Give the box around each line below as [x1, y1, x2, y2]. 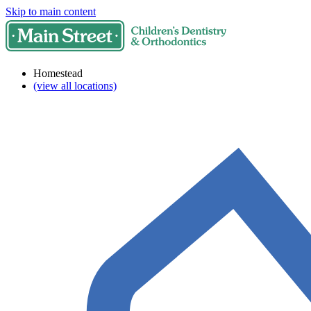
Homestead [33, 67, 83, 79]
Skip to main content [6, 6, 96, 17]
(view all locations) [33, 80, 117, 92]
